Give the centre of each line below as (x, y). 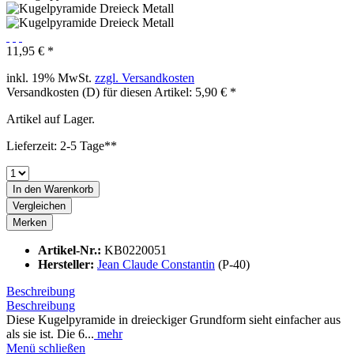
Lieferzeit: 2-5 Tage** (62, 146)
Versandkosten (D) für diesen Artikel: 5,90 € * (121, 92)
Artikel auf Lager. (51, 119)
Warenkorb (69, 190)
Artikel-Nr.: (71, 250)
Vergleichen (39, 206)
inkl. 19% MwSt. (51, 78)
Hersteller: (68, 265)
